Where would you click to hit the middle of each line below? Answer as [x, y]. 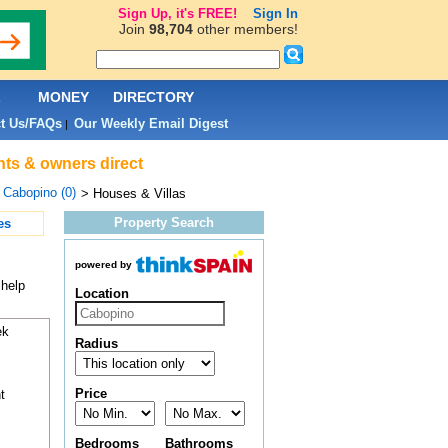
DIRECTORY [153, 97]
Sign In [275, 13]
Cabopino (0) [39, 192]
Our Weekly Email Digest [150, 123]
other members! [245, 29]
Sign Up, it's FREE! [177, 13]
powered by [103, 265]
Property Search [163, 222]
